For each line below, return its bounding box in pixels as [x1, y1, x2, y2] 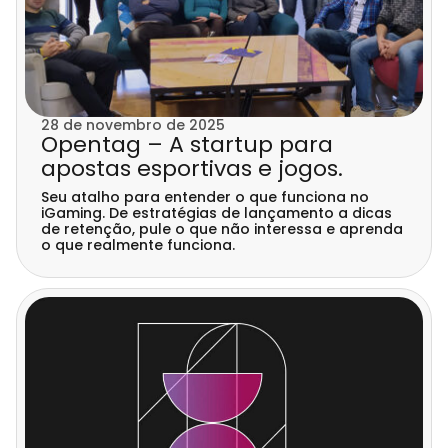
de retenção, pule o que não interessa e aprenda [41, 219, 403, 240]
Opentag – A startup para [41, 129, 333, 161]
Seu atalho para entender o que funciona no [41, 187, 369, 208]
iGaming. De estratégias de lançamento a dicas [41, 203, 392, 224]
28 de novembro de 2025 [41, 115, 225, 136]
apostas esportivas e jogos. [41, 153, 343, 185]
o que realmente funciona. [41, 235, 235, 256]
